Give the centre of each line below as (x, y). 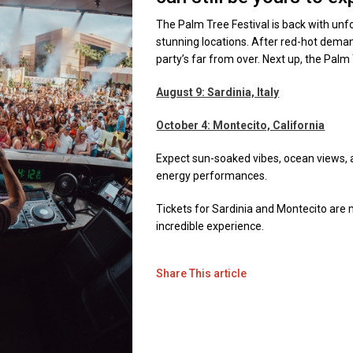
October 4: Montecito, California (241, 125)
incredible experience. (210, 226)
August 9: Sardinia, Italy (218, 92)
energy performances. (212, 176)
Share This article (202, 274)
